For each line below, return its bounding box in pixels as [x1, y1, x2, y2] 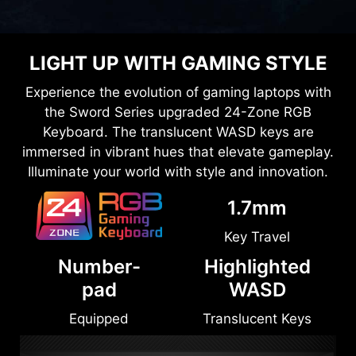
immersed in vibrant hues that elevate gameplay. [22, 183, 334, 199]
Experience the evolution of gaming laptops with [25, 123, 331, 140]
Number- [57, 294, 141, 318]
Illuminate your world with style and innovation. [28, 203, 328, 219]
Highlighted [203, 294, 311, 318]
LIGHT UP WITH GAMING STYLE [29, 91, 327, 114]
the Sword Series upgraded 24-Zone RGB [44, 143, 311, 160]
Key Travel [224, 268, 291, 284]
